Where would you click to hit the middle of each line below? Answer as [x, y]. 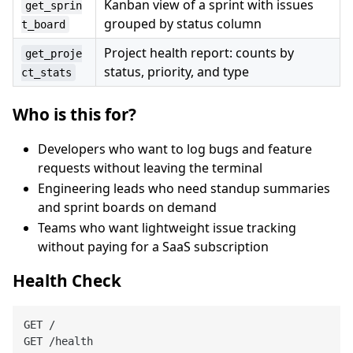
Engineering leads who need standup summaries [184, 188]
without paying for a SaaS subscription [153, 246]
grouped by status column [183, 23]
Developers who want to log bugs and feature [175, 149]
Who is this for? [74, 114]
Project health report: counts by [199, 52]
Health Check [67, 280]
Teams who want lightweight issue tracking [167, 227]
